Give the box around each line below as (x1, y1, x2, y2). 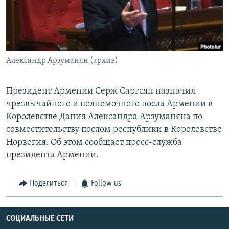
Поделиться (29, 179, 68, 188)
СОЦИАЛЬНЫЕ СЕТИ (6, 214, 74, 223)
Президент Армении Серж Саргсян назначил (6, 86, 195, 97)
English (9, 32, 36, 41)
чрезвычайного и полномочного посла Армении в (6, 99, 213, 109)
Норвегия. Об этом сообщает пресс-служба (6, 138, 182, 148)
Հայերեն (9, 13, 50, 23)
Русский (9, 50, 42, 60)
